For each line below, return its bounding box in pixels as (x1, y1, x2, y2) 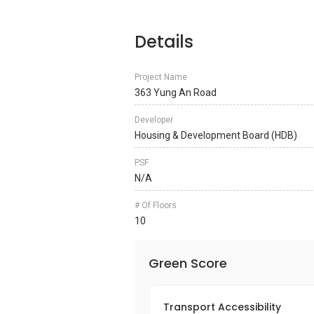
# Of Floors (135, 200, 177, 210)
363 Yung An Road (135, 87, 217, 98)
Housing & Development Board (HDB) (135, 130, 297, 141)
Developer (135, 115, 173, 125)
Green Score (149, 254, 227, 272)
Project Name (135, 72, 187, 82)
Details (135, 30, 193, 53)
